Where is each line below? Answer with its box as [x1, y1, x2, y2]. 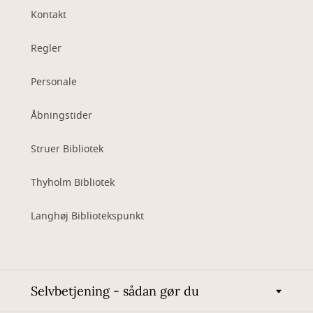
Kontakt [31, 8, 66, 22]
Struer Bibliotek [31, 142, 103, 156]
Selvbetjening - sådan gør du [31, 283, 199, 299]
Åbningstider [31, 108, 92, 123]
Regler [31, 41, 61, 56]
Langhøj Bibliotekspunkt [31, 209, 144, 224]
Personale [31, 75, 77, 89]
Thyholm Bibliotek [31, 175, 115, 190]
